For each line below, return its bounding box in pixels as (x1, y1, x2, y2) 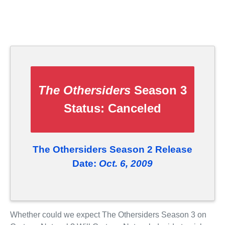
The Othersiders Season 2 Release (33, 144, 192, 155)
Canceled (108, 101, 161, 116)
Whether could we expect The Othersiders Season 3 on (10, 210, 206, 219)
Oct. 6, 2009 (99, 158, 153, 169)
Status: (64, 101, 108, 116)
